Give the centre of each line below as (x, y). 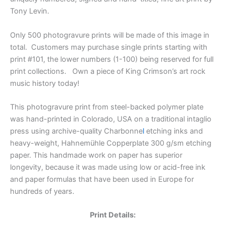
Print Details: (113, 215)
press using (31, 131)
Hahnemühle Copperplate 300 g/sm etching (136, 143)
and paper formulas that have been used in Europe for (102, 179)
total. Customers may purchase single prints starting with (109, 47)
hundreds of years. (42, 191)
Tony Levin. (30, 11)
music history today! (45, 83)
